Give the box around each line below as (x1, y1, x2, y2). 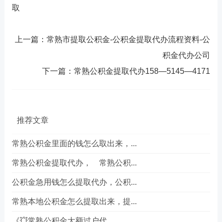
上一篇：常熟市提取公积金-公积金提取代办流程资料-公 (15, 35, 211, 44)
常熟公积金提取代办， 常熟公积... (11, 159, 137, 167)
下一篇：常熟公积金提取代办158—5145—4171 (42, 67, 211, 75)
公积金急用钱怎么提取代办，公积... (11, 178, 137, 186)
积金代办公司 (163, 51, 211, 59)
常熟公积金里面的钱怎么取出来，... (11, 139, 137, 148)
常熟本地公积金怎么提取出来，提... (11, 197, 137, 206)
